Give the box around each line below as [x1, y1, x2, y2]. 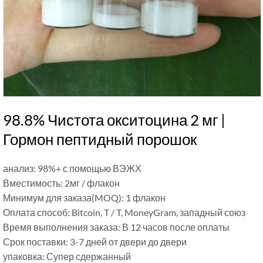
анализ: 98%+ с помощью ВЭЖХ [3, 163, 141, 174]
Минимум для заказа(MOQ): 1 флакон [3, 192, 166, 203]
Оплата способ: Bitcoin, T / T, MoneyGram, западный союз [3, 207, 245, 218]
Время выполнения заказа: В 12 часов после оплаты [3, 221, 230, 232]
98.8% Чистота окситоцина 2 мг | [3, 110, 225, 129]
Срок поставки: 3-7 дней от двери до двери [3, 236, 187, 247]
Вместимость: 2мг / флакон [3, 177, 120, 188]
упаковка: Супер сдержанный [3, 251, 131, 262]
